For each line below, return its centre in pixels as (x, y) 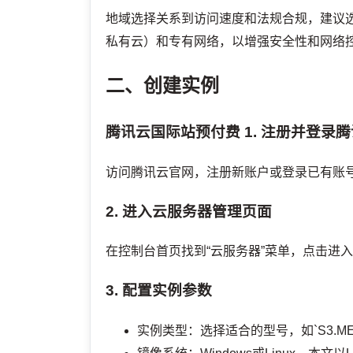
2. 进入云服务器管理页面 (189, 211)
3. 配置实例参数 (159, 290)
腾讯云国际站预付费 (173, 132)
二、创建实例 (163, 86)
